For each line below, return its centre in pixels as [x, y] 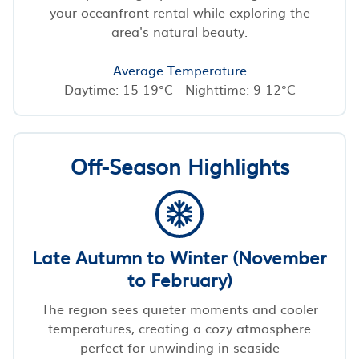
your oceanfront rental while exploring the [179, 12]
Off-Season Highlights [179, 165]
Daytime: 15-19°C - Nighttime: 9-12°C [179, 89]
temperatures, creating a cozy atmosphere [179, 327]
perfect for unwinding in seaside [179, 347]
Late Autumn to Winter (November [179, 256]
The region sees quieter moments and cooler [179, 308]
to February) [179, 279]
